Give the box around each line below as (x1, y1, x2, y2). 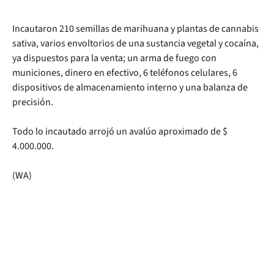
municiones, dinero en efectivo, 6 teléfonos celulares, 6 (12, 66, 237, 80)
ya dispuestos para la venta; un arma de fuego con (12, 51, 217, 65)
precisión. (12, 95, 55, 109)
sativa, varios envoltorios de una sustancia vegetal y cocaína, (12, 37, 259, 51)
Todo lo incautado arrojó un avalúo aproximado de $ (12, 125, 228, 139)
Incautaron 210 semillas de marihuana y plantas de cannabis (12, 22, 259, 36)
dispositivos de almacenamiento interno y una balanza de (12, 81, 248, 95)
